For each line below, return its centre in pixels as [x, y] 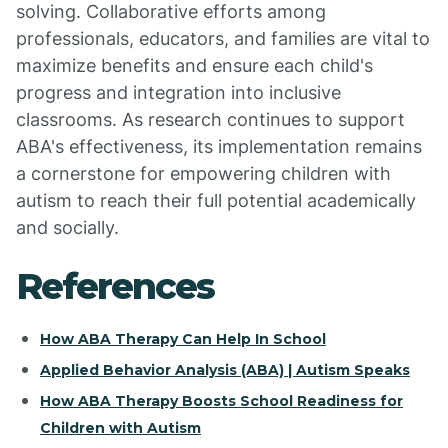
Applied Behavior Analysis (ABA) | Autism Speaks [225, 370]
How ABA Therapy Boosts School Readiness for [221, 401]
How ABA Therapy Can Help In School [183, 339]
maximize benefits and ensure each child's [194, 65]
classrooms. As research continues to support [210, 119]
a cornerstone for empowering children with [203, 173]
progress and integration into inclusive [178, 92]
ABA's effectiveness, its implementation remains [219, 146]
